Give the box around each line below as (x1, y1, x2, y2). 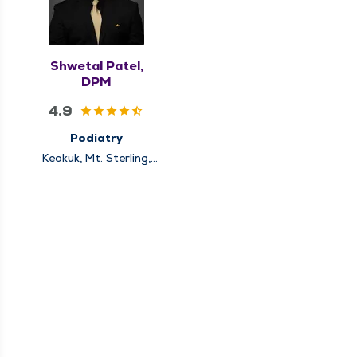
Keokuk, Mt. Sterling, (42, 151, 151, 166)
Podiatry (70, 131, 123, 146)
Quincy (78, 164, 115, 179)
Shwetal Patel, (49, 57, 143, 75)
